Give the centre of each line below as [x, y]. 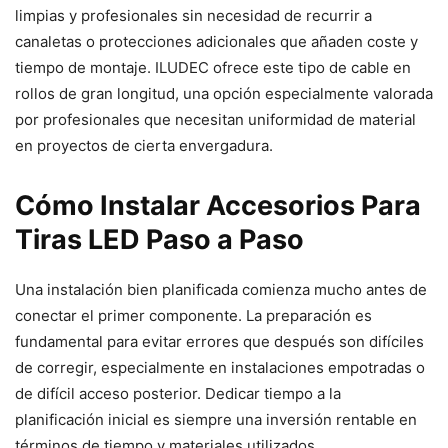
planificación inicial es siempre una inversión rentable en [216, 419]
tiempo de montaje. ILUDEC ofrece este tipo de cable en [213, 67]
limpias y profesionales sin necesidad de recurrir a [193, 15]
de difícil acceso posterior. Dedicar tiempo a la [178, 393]
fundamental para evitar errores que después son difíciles [219, 341]
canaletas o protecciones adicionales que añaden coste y [216, 41]
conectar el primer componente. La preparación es [193, 315]
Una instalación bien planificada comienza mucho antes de [221, 289]
